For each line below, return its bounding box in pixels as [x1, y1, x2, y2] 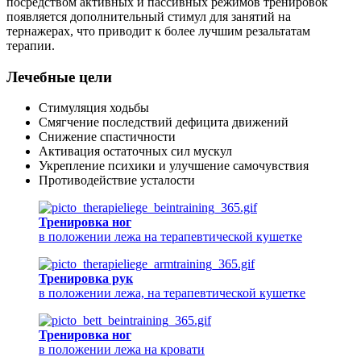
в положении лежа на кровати [39, 342, 205, 357]
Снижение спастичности [39, 130, 176, 144]
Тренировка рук [39, 272, 133, 286]
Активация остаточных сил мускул [39, 144, 232, 159]
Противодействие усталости [39, 173, 195, 188]
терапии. [6, 38, 55, 52]
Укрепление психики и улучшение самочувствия [39, 159, 309, 173]
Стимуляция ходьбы [39, 101, 149, 115]
